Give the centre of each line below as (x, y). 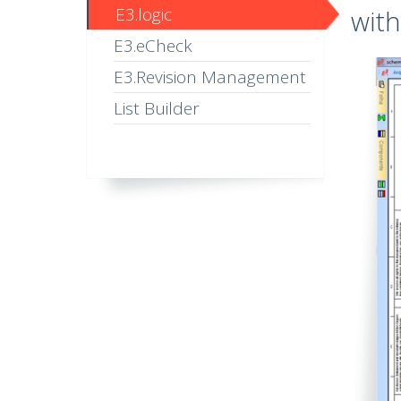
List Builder (157, 108)
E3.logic (144, 14)
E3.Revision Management (210, 77)
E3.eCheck (153, 46)
